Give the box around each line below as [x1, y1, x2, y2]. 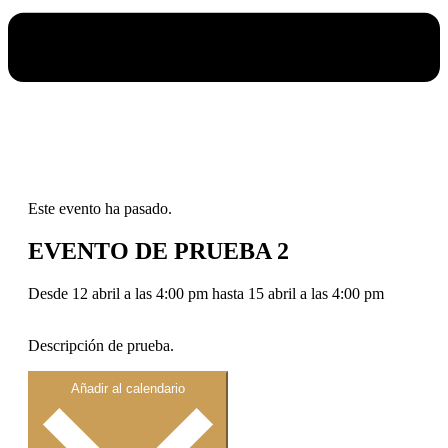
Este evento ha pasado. [28, 199, 172, 217]
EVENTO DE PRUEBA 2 [28, 237, 289, 264]
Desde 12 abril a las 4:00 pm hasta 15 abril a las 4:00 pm [28, 284, 384, 302]
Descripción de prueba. [28, 336, 174, 354]
